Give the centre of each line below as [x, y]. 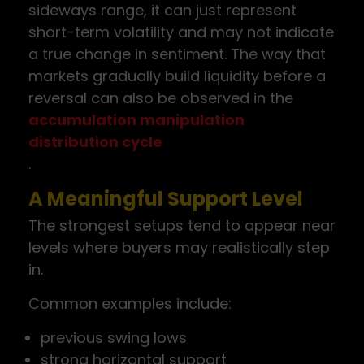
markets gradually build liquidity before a [177, 76]
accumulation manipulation [136, 120]
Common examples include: [130, 303]
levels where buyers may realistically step [179, 247]
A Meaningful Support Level [166, 199]
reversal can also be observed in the [161, 98]
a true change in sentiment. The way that [177, 54]
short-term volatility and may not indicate [181, 32]
